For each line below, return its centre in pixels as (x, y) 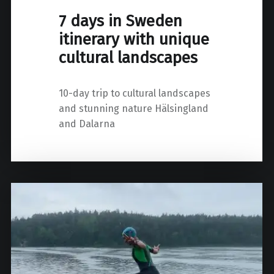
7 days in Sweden (121, 21)
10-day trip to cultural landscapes (135, 94)
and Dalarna (87, 124)
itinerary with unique (134, 39)
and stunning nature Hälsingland (134, 109)
